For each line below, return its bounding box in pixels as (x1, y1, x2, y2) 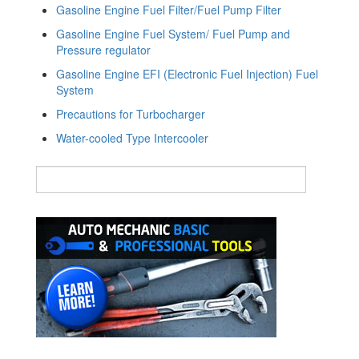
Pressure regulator (56, 41, 151, 58)
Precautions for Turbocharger (56, 105, 205, 122)
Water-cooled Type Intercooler (56, 129, 208, 146)
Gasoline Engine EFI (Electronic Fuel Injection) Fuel (56, 65, 318, 82)
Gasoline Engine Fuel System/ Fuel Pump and (56, 25, 290, 42)
